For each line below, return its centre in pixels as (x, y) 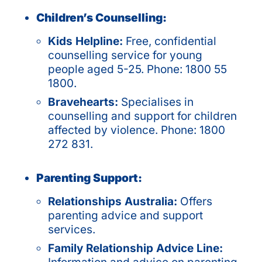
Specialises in (157, 102)
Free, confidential (171, 41)
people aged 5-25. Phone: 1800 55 (137, 69)
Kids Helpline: (87, 41)
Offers (195, 201)
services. (72, 229)
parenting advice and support (125, 215)
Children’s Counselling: (101, 17)
